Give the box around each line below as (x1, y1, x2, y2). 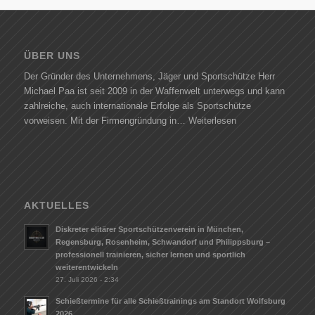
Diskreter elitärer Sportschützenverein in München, (55, 225, 243, 234)
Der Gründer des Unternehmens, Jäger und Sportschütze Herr (23, 71, 275, 82)
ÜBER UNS (23, 50, 80, 62)
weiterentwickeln (55, 263, 118, 272)
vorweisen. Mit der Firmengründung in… (23, 115, 188, 127)
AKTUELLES (23, 200, 89, 212)
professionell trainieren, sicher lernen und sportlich (55, 250, 245, 259)
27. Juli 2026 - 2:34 (55, 276, 119, 284)
